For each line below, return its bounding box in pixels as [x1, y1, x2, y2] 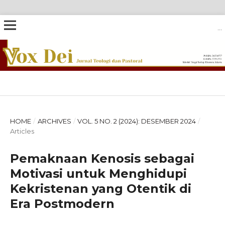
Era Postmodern [10, 196, 115, 211]
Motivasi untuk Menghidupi [10, 166, 187, 181]
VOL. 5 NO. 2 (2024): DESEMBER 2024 [77, 117, 196, 125]
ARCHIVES [37, 117, 71, 125]
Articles [10, 127, 34, 135]
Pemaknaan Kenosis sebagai [10, 151, 194, 166]
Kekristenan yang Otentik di [10, 181, 191, 196]
